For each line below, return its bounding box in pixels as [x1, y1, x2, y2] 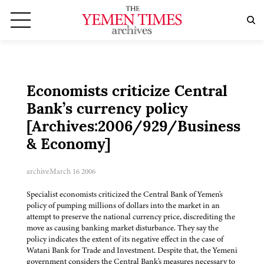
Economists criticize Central [27, 85, 227, 100]
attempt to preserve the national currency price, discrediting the [27, 211, 235, 223]
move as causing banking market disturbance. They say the [27, 222, 219, 234]
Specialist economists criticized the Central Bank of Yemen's [27, 189, 223, 200]
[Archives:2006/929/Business [27, 120, 240, 136]
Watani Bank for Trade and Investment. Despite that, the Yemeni [27, 245, 237, 256]
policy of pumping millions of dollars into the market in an [27, 200, 220, 212]
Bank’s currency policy [27, 103, 188, 118]
